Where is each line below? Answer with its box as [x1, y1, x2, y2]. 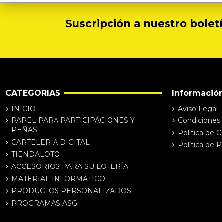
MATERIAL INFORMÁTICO [11, 174, 105, 183]
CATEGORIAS [5, 88, 60, 98]
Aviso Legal [177, 104, 218, 113]
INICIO [11, 104, 36, 113]
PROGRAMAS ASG [11, 198, 77, 208]
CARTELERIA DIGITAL [11, 137, 90, 147]
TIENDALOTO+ [11, 150, 64, 159]
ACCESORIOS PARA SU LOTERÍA [11, 162, 128, 171]
